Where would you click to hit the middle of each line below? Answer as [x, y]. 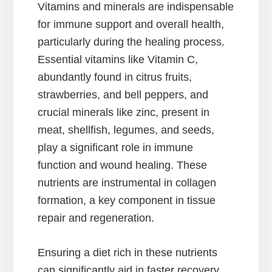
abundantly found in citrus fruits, [115, 77]
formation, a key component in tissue [127, 200]
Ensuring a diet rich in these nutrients [128, 253]
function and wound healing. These [123, 165]
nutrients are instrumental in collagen [127, 183]
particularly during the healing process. [131, 42]
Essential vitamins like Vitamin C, [118, 59]
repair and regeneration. [96, 218]
